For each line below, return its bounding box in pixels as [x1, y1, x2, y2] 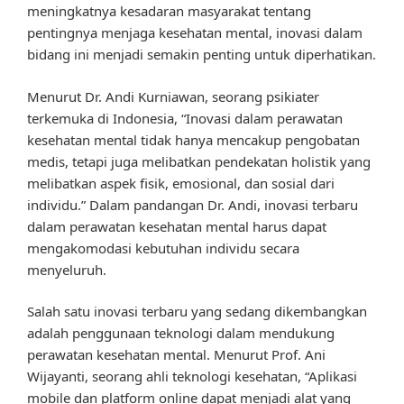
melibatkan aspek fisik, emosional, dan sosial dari [27, 173, 335, 192]
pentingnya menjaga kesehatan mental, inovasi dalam [27, 23, 363, 42]
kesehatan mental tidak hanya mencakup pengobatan [27, 130, 360, 149]
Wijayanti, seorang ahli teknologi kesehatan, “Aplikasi [27, 367, 357, 386]
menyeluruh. [27, 260, 106, 279]
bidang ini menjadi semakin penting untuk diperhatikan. [27, 45, 376, 64]
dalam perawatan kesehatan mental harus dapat [27, 216, 326, 235]
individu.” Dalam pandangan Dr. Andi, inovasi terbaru [27, 195, 358, 214]
